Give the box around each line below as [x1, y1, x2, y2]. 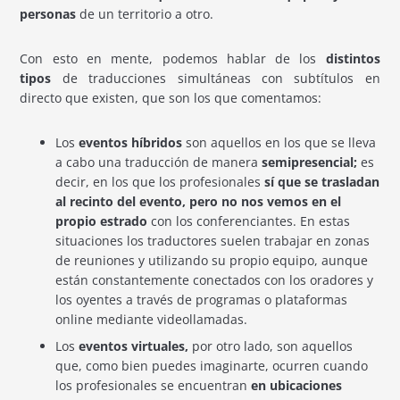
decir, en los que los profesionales [55, 172, 262, 190]
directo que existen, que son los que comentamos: [20, 88, 322, 106]
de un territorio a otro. [79, 4, 214, 22]
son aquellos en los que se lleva [182, 133, 377, 151]
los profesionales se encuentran [55, 376, 252, 394]
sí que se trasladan [261, 172, 380, 190]
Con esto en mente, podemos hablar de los [20, 49, 326, 67]
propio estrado [55, 212, 148, 229]
